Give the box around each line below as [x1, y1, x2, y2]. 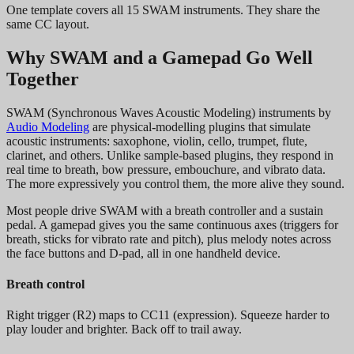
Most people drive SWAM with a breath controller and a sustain [6, 203, 323, 217]
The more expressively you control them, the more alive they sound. [6, 176, 345, 190]
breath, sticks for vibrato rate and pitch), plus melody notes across [6, 232, 331, 246]
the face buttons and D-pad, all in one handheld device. [6, 246, 281, 260]
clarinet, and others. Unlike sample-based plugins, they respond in [6, 148, 333, 162]
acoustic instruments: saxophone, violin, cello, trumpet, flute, [6, 134, 307, 148]
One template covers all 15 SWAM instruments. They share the [6, 2, 320, 17]
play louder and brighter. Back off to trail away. [6, 322, 242, 337]
